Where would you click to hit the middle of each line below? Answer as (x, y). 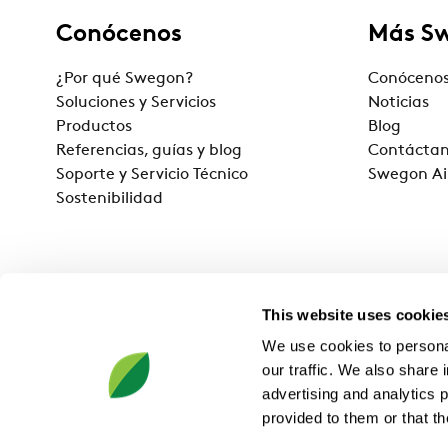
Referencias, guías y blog (149, 151)
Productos (94, 127)
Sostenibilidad (109, 199)
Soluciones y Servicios (136, 103)
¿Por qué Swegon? (124, 79)
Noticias (398, 103)
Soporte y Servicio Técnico (152, 175)
